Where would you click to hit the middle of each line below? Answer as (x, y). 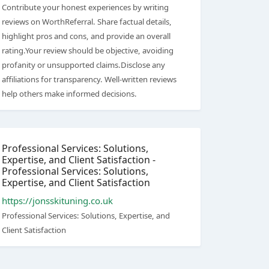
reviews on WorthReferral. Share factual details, (87, 22)
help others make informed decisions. (69, 94)
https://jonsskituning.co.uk (57, 201)
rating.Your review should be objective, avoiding (88, 50)
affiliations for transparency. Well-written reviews (89, 79)
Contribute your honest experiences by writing (85, 7)
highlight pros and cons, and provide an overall (86, 36)
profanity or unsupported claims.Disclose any (83, 65)
